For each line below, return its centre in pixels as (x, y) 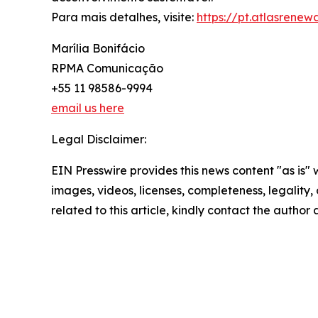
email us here (88, 108)
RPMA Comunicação (107, 68)
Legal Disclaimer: (99, 139)
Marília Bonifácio (98, 48)
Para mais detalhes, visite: (124, 17)
